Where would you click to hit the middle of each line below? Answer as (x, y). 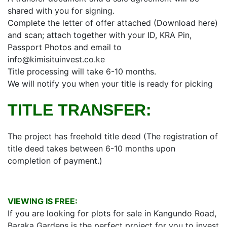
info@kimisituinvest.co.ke (56, 59)
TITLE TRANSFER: (80, 110)
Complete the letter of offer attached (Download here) (113, 23)
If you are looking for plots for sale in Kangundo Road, (112, 213)
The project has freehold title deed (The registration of (113, 136)
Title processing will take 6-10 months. (82, 71)
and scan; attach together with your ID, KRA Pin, (100, 35)
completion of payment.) (55, 161)
